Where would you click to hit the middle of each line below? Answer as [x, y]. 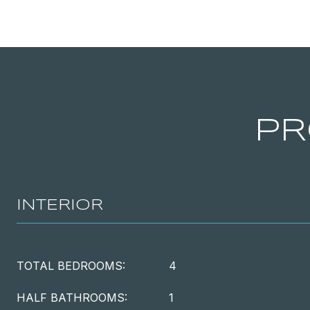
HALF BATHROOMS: [72, 298]
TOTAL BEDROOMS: [71, 266]
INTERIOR [60, 206]
